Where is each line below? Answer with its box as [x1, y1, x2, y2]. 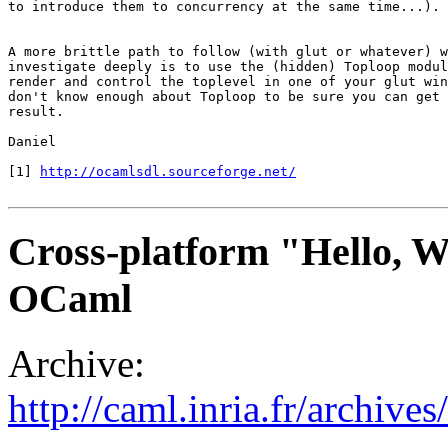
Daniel [8, 134, 56, 150]
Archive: [8, 341, 145, 385]
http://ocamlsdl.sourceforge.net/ [40, 164, 296, 180]
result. [8, 104, 64, 120]
